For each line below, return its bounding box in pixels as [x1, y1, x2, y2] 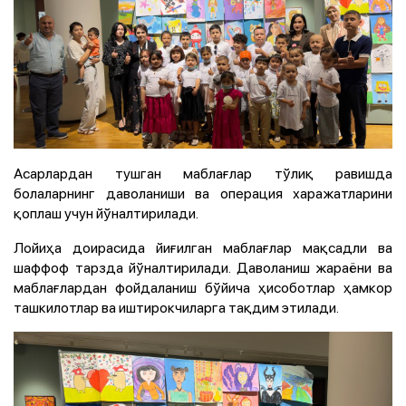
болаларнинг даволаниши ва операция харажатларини [14, 182, 392, 203]
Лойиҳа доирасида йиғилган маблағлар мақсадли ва [14, 237, 392, 257]
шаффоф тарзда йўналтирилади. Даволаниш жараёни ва [14, 256, 392, 277]
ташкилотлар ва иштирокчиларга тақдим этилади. [14, 296, 339, 317]
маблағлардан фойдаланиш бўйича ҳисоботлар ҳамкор [14, 276, 392, 297]
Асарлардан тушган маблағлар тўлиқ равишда [14, 162, 392, 183]
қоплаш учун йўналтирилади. [14, 202, 198, 223]
